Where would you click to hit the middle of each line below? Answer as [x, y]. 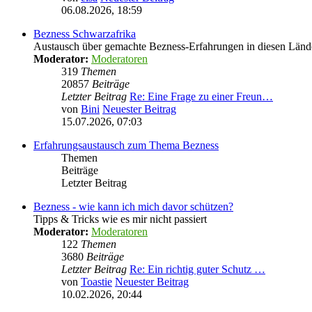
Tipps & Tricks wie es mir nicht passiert [120, 219]
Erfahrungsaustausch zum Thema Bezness [126, 145]
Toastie [96, 282]
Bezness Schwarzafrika [85, 34]
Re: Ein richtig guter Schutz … [197, 269]
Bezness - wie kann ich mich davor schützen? [133, 206]
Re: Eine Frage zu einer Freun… [201, 96]
